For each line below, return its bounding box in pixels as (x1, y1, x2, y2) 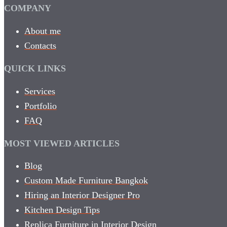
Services (24, 86, 55, 96)
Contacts (24, 40, 56, 51)
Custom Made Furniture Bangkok (24, 175, 148, 186)
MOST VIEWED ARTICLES (4, 138, 120, 148)
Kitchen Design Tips (24, 205, 100, 215)
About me (24, 25, 61, 36)
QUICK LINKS (4, 63, 66, 73)
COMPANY (4, 3, 51, 13)
